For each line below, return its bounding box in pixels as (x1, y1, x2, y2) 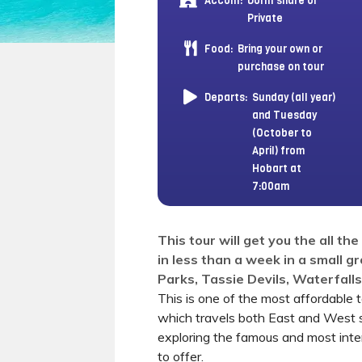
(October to (252, 125, 312, 140)
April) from (252, 143, 305, 158)
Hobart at (252, 161, 301, 175)
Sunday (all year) (252, 90, 335, 104)
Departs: (204, 90, 247, 104)
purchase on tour (238, 59, 324, 74)
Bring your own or (238, 41, 322, 56)
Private (247, 11, 283, 25)
